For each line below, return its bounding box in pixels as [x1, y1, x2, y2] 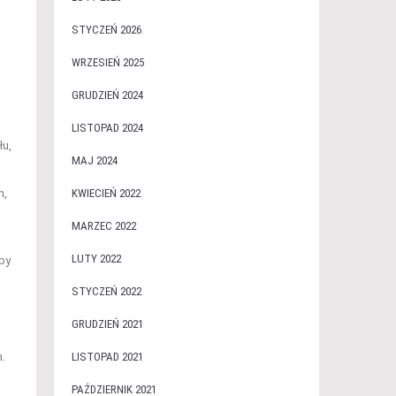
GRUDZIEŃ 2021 [71, 317, 143, 331]
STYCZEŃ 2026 [71, 23, 141, 36]
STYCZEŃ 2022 [71, 285, 141, 298]
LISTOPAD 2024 [71, 121, 143, 134]
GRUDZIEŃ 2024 [71, 88, 143, 102]
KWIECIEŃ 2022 [71, 187, 141, 200]
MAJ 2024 [71, 154, 118, 167]
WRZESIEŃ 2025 [71, 56, 144, 69]
